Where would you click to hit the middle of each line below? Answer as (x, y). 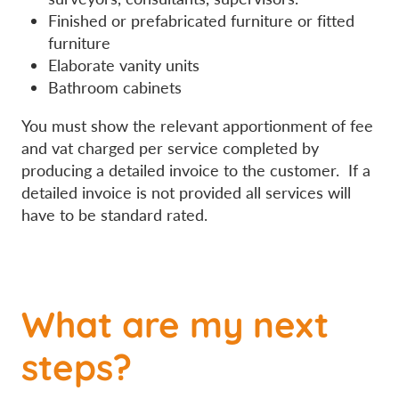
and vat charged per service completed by (170, 148)
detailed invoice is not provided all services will (186, 193)
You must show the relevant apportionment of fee (197, 126)
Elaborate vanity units (124, 65)
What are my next (175, 322)
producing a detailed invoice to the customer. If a (196, 171)
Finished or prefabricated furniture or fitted (201, 21)
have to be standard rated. (114, 215)
